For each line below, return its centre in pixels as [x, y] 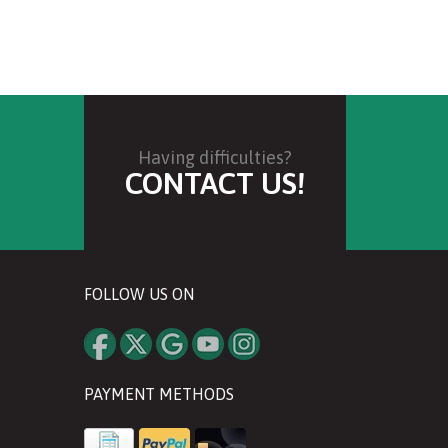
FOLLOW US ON [138, 293]
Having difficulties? [214, 157]
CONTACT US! [214, 182]
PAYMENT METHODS [158, 393]
